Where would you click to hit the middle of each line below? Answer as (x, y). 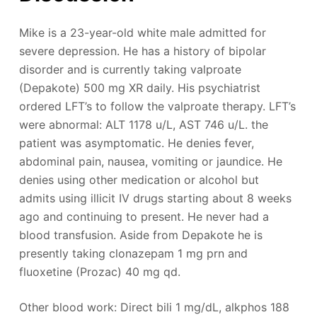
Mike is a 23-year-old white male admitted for (142, 33)
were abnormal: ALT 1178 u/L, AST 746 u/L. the (143, 125)
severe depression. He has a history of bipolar (142, 51)
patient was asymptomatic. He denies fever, (136, 143)
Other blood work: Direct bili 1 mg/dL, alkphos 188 (154, 307)
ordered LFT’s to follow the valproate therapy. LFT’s (157, 106)
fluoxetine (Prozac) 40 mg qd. (99, 272)
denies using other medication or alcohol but (139, 180)
